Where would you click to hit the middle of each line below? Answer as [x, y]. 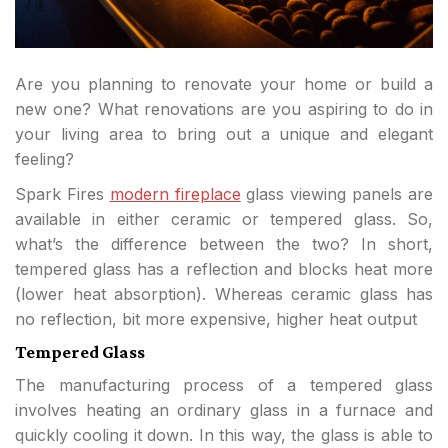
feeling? [44, 159]
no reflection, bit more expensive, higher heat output [216, 319]
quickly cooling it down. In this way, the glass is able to [224, 435]
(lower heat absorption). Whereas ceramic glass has [224, 294]
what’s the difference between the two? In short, [224, 244]
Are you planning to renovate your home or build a [224, 84]
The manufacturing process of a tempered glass [224, 385]
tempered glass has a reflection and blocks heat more [224, 269]
